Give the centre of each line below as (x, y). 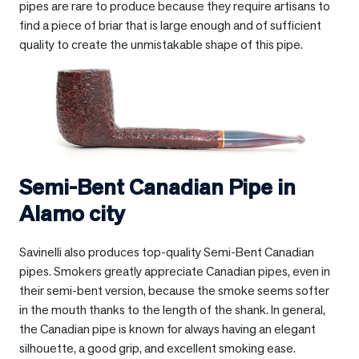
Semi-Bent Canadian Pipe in (157, 186)
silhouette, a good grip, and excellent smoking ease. (157, 348)
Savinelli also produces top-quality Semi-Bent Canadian (167, 252)
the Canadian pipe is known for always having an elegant (167, 329)
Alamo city (72, 213)
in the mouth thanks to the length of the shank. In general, (172, 309)
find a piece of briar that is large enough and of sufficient (170, 25)
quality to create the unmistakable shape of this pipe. (161, 44)
